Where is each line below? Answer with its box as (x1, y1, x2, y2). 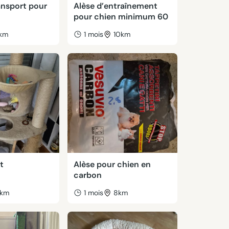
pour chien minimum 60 (73, 11, 168, 22)
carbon (73, 170, 102, 180)
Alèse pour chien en (73, 159, 151, 170)
